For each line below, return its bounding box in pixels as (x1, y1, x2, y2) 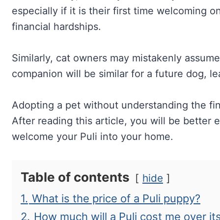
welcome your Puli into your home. (12, 131, 173, 143)
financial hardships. (12, 21, 101, 33)
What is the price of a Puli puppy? (32, 192, 200, 205)
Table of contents (21, 169, 130, 185)
